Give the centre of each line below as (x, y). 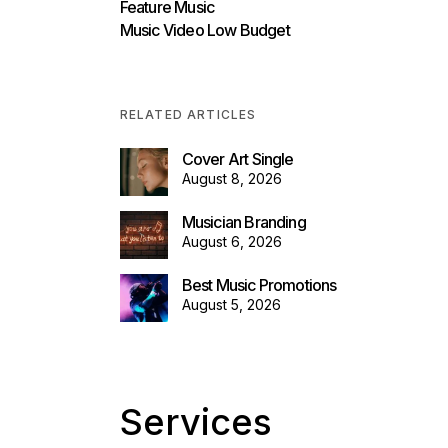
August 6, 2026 (231, 241)
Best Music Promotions (259, 284)
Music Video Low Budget (204, 29)
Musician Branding (243, 221)
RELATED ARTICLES (188, 114)
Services (195, 421)
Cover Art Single (237, 158)
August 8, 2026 (231, 178)
